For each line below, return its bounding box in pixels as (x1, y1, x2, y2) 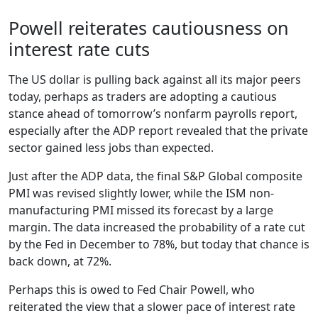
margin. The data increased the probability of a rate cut (9, 219, 305, 235)
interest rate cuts (9, 36, 150, 61)
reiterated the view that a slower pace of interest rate (9, 298, 295, 314)
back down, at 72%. (9, 253, 111, 269)
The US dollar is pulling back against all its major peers (9, 71, 301, 87)
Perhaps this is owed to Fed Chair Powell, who (9, 281, 255, 297)
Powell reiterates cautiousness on (9, 15, 289, 40)
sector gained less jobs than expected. (9, 139, 214, 155)
